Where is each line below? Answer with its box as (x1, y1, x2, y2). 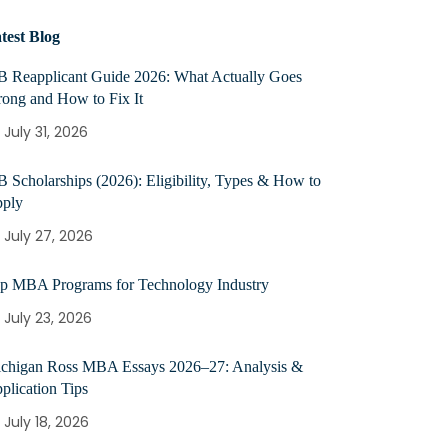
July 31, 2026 (4, 122, 88, 142)
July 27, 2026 (4, 226, 93, 246)
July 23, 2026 (4, 308, 92, 328)
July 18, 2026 (4, 412, 89, 432)
